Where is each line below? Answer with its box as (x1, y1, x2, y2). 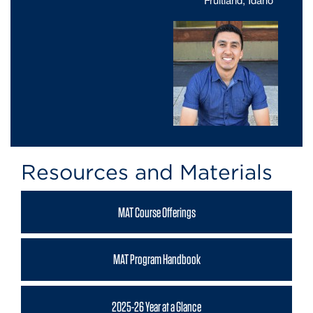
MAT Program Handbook (112, 251, 201, 268)
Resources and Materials (21, 159, 272, 185)
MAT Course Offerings (117, 203, 196, 221)
